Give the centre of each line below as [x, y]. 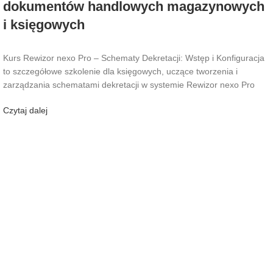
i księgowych [44, 24]
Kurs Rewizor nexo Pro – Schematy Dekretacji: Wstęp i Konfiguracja [134, 58]
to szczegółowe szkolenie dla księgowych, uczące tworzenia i [120, 71]
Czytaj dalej [25, 110]
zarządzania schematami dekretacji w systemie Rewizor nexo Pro [129, 84]
